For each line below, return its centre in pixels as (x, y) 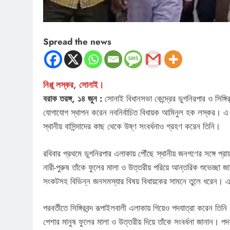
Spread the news (77, 42)
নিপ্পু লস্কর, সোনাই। (73, 85)
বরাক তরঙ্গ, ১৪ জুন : (73, 99)
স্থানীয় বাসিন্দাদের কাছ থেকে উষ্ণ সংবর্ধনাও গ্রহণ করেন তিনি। (132, 127)
